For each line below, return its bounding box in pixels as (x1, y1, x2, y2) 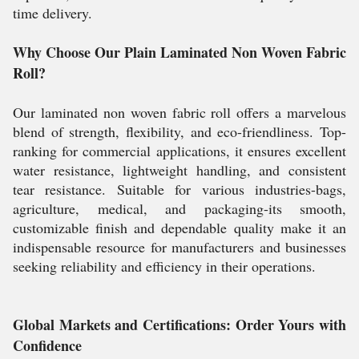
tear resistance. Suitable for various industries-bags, (13, 179, 346, 200)
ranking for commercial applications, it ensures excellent (13, 141, 346, 161)
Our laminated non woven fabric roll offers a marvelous (13, 103, 346, 123)
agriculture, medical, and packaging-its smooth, (13, 199, 346, 219)
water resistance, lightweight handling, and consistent (13, 160, 346, 180)
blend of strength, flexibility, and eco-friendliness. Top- (13, 122, 346, 142)
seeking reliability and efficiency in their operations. (13, 256, 316, 276)
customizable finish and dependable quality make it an (13, 218, 346, 238)
